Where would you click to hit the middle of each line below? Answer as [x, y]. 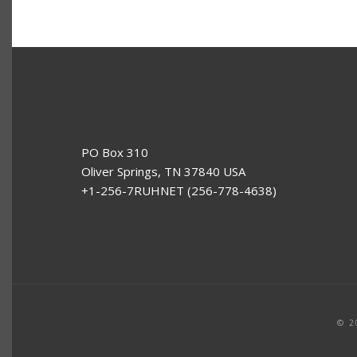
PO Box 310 [115, 152]
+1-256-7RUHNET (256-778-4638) [179, 190]
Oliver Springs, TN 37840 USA [163, 171]
